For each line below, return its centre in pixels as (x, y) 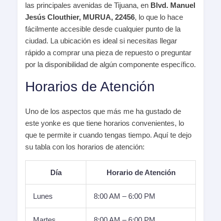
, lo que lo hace (159, 17)
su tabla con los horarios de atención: (85, 147)
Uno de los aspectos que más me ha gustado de (103, 111)
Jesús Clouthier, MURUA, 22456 (80, 17)
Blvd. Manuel (173, 5)
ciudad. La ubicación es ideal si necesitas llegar (101, 41)
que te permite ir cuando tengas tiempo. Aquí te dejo (108, 135)
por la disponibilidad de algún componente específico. (110, 65)
